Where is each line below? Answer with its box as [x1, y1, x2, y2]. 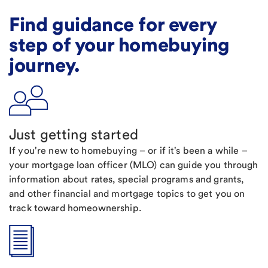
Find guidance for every [9, 13, 217, 36]
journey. [9, 53, 80, 77]
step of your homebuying [9, 33, 230, 56]
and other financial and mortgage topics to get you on [9, 188, 245, 199]
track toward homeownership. [9, 202, 141, 214]
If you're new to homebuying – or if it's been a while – [9, 145, 248, 156]
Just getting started [9, 126, 138, 143]
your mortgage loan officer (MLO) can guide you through [9, 159, 258, 170]
